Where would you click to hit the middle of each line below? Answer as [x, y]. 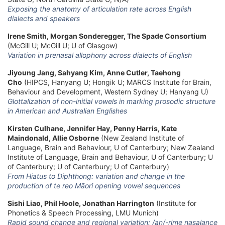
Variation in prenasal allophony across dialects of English [100, 55]
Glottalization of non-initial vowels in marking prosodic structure [111, 101]
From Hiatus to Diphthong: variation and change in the [96, 176]
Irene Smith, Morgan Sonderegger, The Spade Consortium [107, 36]
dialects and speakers [44, 18]
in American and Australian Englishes [67, 110]
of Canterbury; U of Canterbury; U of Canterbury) [88, 166]
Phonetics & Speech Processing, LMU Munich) [83, 212]
